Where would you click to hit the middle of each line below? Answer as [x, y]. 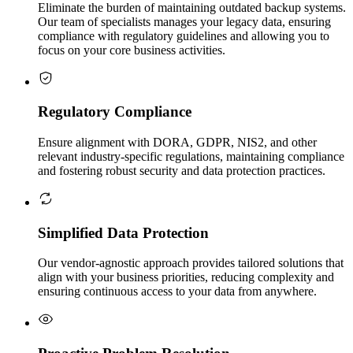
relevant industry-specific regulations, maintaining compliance [191, 156]
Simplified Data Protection [123, 232]
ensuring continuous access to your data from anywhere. [177, 292]
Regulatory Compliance [115, 112]
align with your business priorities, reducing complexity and [186, 277]
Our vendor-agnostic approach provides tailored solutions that [191, 263]
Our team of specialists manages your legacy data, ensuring [184, 21]
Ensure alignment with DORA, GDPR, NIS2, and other [177, 142]
